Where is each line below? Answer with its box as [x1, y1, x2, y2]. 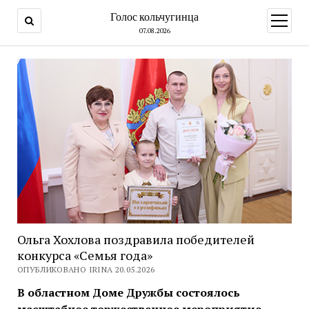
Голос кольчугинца [110, 9, 199, 24]
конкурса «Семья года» [17, 247, 152, 264]
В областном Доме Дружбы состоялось [17, 285, 240, 301]
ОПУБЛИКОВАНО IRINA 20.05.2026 [17, 264, 155, 275]
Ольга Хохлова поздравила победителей [17, 231, 255, 248]
